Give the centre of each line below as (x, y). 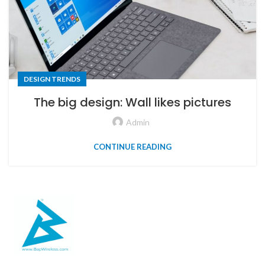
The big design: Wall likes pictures (132, 103)
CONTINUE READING (132, 147)
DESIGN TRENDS (52, 79)
